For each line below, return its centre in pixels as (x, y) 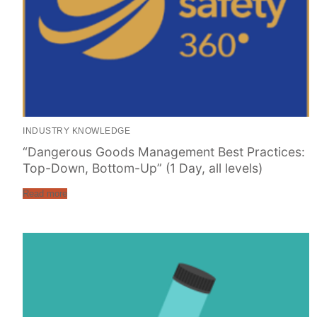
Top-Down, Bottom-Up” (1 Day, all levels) (143, 168)
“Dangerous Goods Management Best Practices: (164, 152)
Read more (45, 194)
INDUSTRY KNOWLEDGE (76, 131)
